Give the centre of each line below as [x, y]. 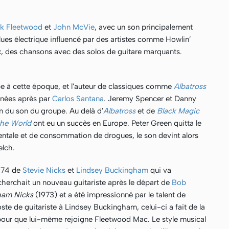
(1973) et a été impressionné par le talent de [110, 195]
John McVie [74, 27]
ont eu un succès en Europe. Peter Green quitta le [117, 123]
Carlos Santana [78, 99]
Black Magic [178, 111]
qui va [160, 170]
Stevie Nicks [44, 170]
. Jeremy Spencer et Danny [150, 99]
